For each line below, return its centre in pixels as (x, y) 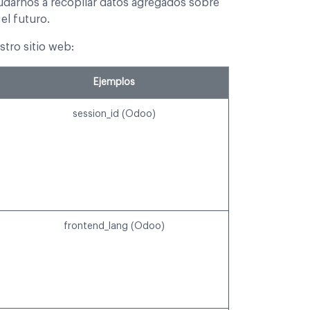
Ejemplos (114, 83)
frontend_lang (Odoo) (114, 227)
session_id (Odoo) (114, 115)
